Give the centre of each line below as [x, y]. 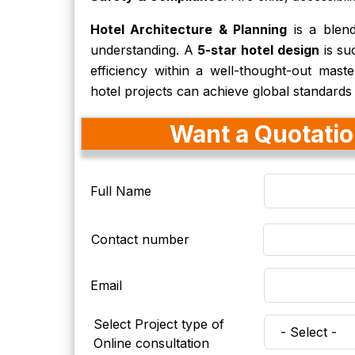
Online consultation [151, 343]
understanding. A [144, 50]
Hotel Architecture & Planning [189, 29]
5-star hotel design [258, 50]
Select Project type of [158, 324]
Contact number [141, 239]
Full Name [121, 191]
